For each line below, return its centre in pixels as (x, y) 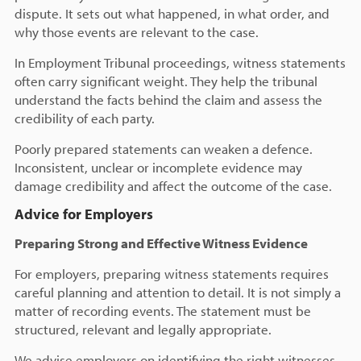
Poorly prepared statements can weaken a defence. (163, 149)
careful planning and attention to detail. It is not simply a (177, 293)
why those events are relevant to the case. (136, 32)
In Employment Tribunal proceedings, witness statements (180, 63)
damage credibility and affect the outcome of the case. (173, 186)
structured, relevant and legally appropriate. (143, 330)
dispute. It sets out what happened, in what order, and (172, 14)
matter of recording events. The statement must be (162, 311)
